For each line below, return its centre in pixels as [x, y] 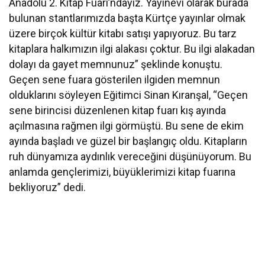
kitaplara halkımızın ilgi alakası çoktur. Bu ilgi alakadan [132, 49]
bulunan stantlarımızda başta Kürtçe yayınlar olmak [127, 18]
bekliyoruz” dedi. [48, 187]
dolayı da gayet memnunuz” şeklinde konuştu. [116, 64]
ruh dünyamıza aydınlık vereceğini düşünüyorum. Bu [130, 156]
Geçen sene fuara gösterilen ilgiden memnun [115, 80]
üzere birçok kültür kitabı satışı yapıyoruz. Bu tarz [123, 33]
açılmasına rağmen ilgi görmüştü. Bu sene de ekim [127, 126]
